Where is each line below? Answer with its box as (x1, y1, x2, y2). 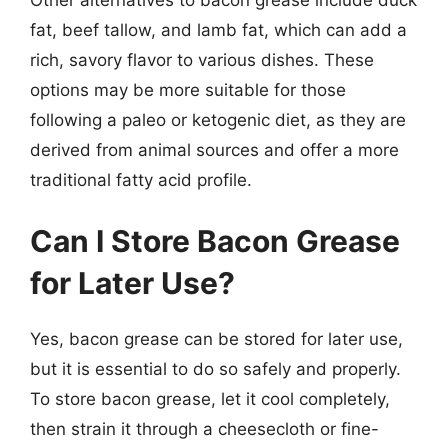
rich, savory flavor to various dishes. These (30, 49, 374, 70)
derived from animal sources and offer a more (30, 139, 399, 160)
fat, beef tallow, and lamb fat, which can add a (30, 19, 407, 40)
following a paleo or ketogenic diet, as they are (30, 109, 406, 130)
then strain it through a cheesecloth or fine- (30, 419, 379, 439)
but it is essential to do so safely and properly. (30, 359, 401, 379)
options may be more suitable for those (30, 79, 346, 100)
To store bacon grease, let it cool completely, (30, 389, 390, 409)
